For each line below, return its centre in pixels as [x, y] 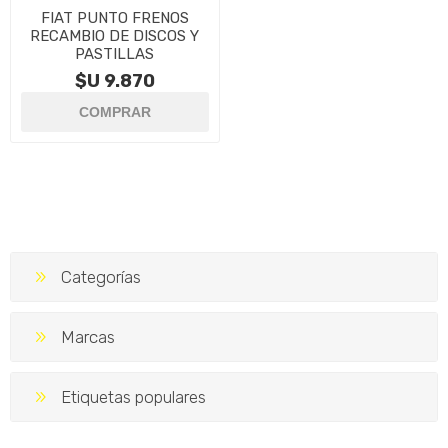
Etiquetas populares [133, 396]
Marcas [88, 336]
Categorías [101, 276]
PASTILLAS [115, 53]
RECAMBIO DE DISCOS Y [115, 35]
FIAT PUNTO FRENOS [114, 17]
